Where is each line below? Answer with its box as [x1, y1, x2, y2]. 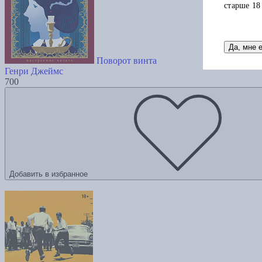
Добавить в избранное [9, 170, 88, 179]
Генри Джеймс [5, 66, 63, 77]
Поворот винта [96, 56, 157, 66]
